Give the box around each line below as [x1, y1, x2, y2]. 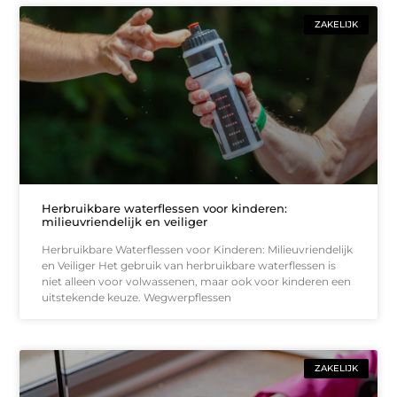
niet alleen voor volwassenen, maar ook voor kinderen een [42, 275, 352, 289]
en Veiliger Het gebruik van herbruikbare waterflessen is [42, 259, 337, 273]
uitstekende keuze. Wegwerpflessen [42, 291, 232, 305]
